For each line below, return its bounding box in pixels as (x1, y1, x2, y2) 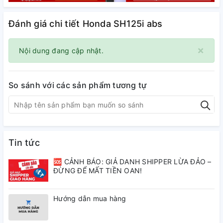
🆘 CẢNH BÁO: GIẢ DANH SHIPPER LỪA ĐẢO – (53, 157, 212, 166)
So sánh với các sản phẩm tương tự (8, 80, 147, 91)
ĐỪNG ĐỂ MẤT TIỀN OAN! (53, 166, 142, 175)
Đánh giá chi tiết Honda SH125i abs (8, 18, 163, 29)
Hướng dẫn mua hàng (53, 194, 126, 203)
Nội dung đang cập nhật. (19, 46, 104, 55)
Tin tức (8, 137, 40, 148)
